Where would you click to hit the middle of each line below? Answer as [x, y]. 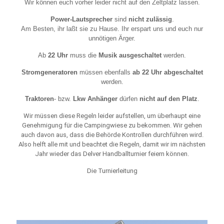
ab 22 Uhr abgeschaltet [167, 72]
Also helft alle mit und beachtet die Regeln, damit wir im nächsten [112, 144]
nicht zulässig [150, 19]
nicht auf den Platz [168, 99]
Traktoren [39, 99]
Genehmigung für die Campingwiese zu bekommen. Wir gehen [112, 125]
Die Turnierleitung [112, 171]
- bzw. [63, 99]
